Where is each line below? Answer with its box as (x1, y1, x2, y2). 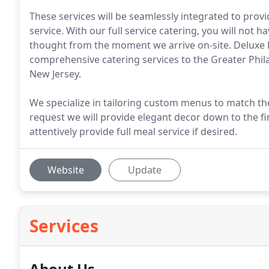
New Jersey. (29, 67, 81, 80)
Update (128, 163, 162, 177)
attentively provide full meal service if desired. (29, 125, 237, 138)
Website (47, 163, 84, 177)
